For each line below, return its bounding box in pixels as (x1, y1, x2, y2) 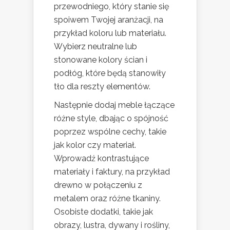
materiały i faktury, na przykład (54, 166, 170, 177)
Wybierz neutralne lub (54, 41, 137, 51)
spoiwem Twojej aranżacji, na (54, 14, 163, 25)
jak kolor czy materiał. (54, 140, 136, 150)
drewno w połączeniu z (54, 180, 142, 190)
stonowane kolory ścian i (54, 54, 147, 65)
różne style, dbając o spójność (54, 113, 168, 123)
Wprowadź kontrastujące (54, 153, 149, 163)
